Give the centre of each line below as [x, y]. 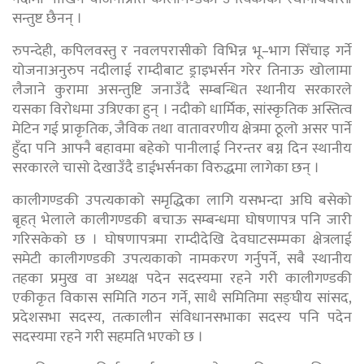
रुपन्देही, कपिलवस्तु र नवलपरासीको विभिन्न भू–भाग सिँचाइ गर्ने [182, 52]
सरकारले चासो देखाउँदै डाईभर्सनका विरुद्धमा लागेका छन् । [167, 169]
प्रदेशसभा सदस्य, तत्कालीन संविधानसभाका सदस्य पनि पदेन [182, 318]
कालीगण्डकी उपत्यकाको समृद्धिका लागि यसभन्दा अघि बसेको [182, 201]
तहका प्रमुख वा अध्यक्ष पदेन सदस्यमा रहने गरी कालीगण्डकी [182, 279]
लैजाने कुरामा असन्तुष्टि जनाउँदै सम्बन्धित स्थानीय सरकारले [182, 91]
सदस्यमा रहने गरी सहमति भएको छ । [108, 338]
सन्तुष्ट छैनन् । [47, 19]
